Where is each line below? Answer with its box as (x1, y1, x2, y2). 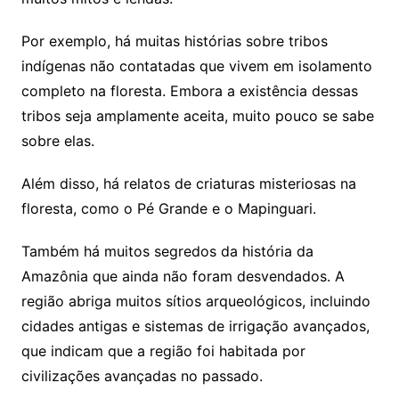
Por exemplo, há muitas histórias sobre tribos (20, 31, 328, 50)
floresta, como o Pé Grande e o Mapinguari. (20, 199, 316, 217)
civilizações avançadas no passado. (20, 366, 263, 385)
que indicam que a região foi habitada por (20, 341, 305, 360)
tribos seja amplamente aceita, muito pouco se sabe (20, 106, 374, 125)
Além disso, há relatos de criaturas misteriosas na (20, 174, 356, 192)
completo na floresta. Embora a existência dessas (20, 81, 358, 100)
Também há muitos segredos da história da (20, 241, 313, 260)
